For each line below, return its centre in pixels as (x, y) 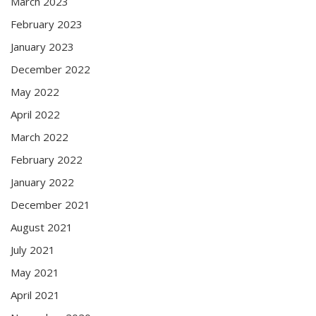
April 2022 (35, 114)
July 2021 (33, 249)
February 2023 (47, 24)
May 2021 (35, 272)
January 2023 (42, 46)
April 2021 (35, 294)
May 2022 (35, 91)
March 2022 (39, 136)
